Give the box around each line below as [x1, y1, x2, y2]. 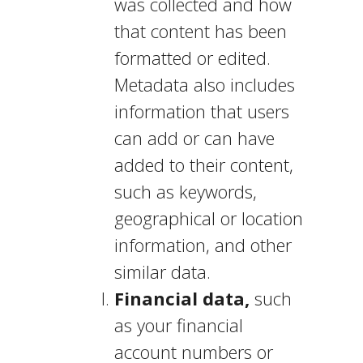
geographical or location [113, 206, 303, 230]
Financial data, [113, 286, 250, 310]
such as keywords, [113, 179, 257, 203]
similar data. [113, 259, 216, 284]
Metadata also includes [113, 72, 295, 96]
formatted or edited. [113, 45, 271, 70]
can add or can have [113, 126, 275, 150]
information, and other [113, 233, 292, 257]
